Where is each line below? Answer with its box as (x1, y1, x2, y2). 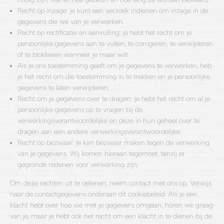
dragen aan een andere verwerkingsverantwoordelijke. (17, 127, 181, 136)
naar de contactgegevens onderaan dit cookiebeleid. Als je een (10, 190, 197, 198)
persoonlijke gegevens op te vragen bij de (17, 105, 142, 114)
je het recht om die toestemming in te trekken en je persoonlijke (17, 72, 210, 81)
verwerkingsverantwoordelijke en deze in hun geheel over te (17, 116, 199, 125)
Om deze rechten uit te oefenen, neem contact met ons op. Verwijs (10, 179, 211, 187)
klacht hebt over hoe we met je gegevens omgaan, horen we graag (10, 201, 213, 209)
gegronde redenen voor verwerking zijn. (17, 160, 138, 169)
